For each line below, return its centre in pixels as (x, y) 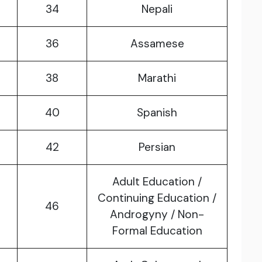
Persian (157, 147)
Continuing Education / (157, 198)
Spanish (157, 113)
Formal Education (157, 231)
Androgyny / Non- (157, 215)
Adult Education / (157, 182)
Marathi (157, 78)
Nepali (157, 9)
